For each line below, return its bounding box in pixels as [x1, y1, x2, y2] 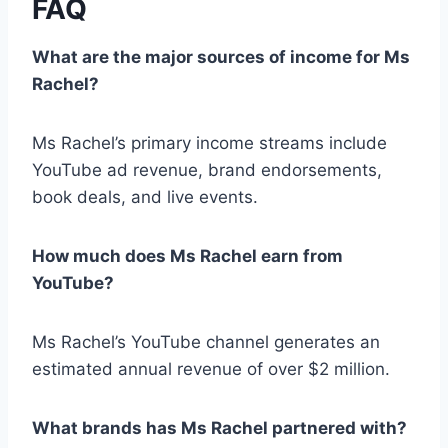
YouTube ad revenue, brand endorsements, [32, 159, 382, 180]
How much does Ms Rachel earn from [32, 245, 343, 266]
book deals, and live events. [32, 186, 258, 207]
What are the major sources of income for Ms [32, 46, 410, 67]
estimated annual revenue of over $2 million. [32, 358, 390, 379]
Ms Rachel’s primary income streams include [32, 132, 387, 153]
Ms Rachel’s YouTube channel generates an [32, 331, 380, 352]
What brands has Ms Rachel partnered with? [32, 417, 407, 438]
